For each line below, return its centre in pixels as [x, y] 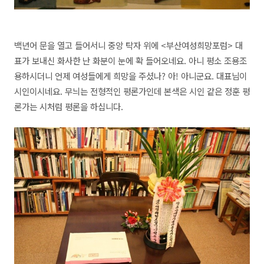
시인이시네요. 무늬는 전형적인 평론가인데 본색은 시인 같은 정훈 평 [132, 91]
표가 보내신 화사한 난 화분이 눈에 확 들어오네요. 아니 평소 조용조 [131, 61]
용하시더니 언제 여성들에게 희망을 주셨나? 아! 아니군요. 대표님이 [131, 76]
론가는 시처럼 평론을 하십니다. [69, 107]
